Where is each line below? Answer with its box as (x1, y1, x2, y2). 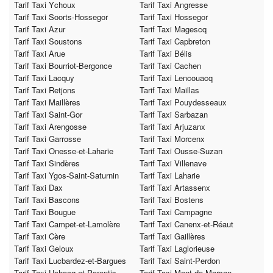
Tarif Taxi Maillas (140, 84, 199, 96)
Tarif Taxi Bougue (14, 206, 76, 218)
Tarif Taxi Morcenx (140, 133, 205, 145)
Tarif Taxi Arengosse (14, 121, 87, 133)
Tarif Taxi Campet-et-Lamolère (14, 218, 120, 230)
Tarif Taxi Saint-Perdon (140, 255, 220, 267)
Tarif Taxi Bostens (140, 194, 204, 206)
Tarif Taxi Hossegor (140, 11, 208, 23)
